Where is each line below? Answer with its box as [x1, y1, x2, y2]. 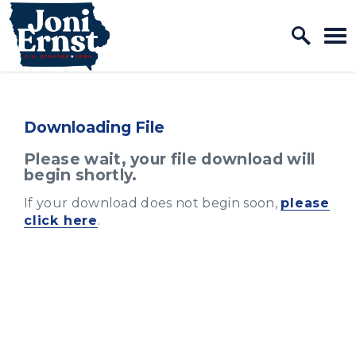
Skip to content [15, 15, 114, 30]
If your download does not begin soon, [24, 195, 281, 211]
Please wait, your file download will [24, 149, 315, 168]
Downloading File [24, 118, 164, 137]
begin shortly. [24, 164, 137, 184]
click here [24, 212, 99, 228]
